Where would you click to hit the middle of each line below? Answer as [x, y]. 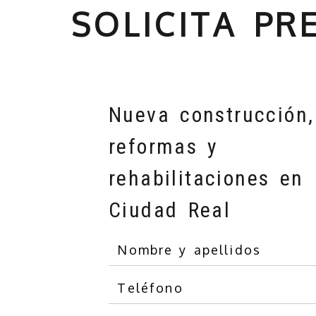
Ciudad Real [170, 210]
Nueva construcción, [212, 115]
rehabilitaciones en [206, 178]
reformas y [164, 147]
